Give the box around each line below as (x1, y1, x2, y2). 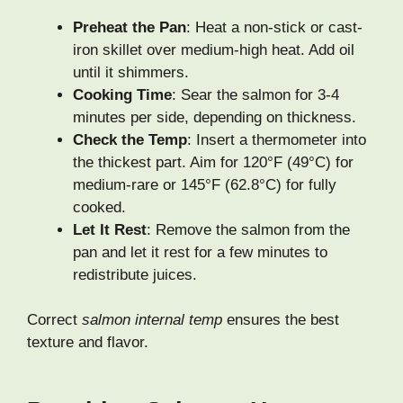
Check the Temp (73, 130, 187, 148)
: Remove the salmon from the (147, 220, 350, 238)
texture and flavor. (27, 334, 148, 352)
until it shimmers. (73, 63, 189, 81)
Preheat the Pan (73, 18, 186, 36)
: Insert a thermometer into (187, 130, 366, 148)
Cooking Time (73, 85, 172, 103)
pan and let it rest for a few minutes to (73, 243, 327, 261)
